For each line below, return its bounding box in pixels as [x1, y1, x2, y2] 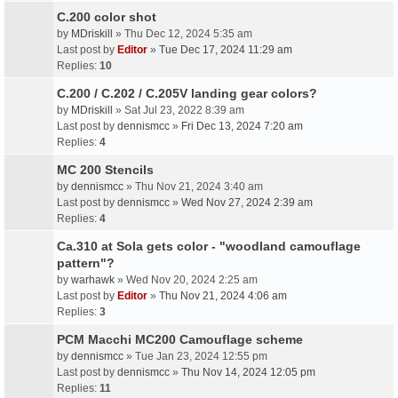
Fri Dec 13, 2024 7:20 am [181, 120, 303, 132]
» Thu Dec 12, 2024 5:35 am [113, 28, 252, 40]
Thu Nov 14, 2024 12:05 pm [181, 366, 315, 378]
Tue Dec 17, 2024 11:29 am [159, 44, 292, 56]
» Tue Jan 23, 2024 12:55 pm [123, 350, 267, 362]
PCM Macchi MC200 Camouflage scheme [57, 332, 303, 346]
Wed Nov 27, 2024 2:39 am [181, 196, 313, 209]
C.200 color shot [57, 10, 156, 24]
